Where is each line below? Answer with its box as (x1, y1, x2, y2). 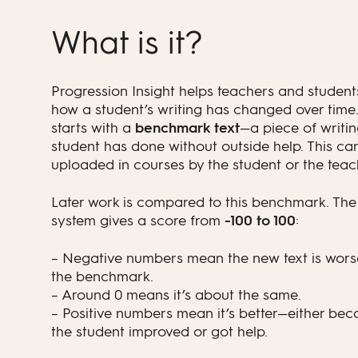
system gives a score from (51, 212, 225, 229)
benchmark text (135, 119, 240, 137)
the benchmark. (51, 268, 153, 285)
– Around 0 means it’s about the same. (51, 286, 301, 304)
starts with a (51, 119, 135, 137)
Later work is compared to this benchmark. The (51, 193, 356, 211)
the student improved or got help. (51, 323, 268, 340)
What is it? (51, 23, 203, 62)
